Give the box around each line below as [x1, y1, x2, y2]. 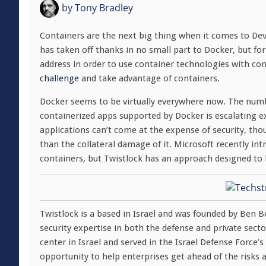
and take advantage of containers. [79, 73, 220, 84]
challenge [40, 73, 79, 84]
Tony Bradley [72, 1, 133, 14]
